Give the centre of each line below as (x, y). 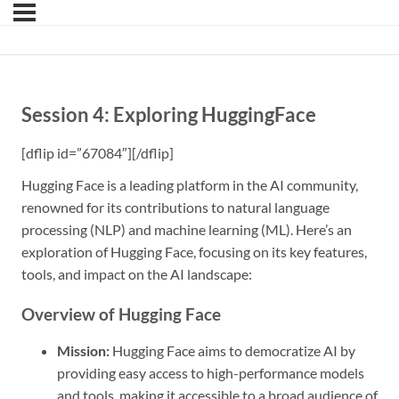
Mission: (83, 351)
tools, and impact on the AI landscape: (137, 274)
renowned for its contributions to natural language (175, 208)
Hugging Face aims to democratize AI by (232, 351)
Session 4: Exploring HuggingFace (169, 115)
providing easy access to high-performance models (211, 373)
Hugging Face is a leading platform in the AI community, (190, 185)
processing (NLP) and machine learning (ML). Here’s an (187, 230)
